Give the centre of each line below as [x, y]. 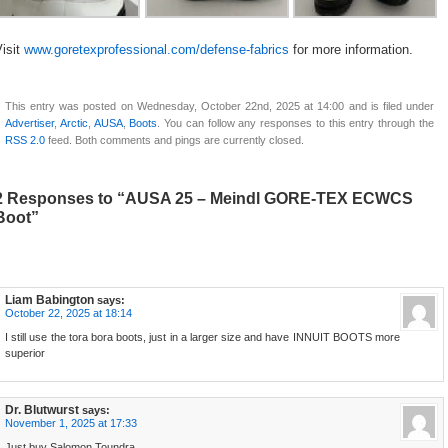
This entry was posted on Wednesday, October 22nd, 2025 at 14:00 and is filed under [219, 106]
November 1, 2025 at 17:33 [71, 423]
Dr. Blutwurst [42, 410]
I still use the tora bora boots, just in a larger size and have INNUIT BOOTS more [202, 337]
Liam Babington [49, 300]
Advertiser [29, 123]
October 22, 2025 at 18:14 [68, 313]
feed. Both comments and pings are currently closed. [174, 140]
